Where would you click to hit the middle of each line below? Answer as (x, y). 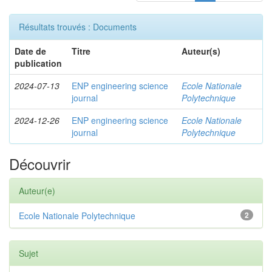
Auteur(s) (201, 51)
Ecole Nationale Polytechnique (77, 216)
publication (38, 63)
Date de (30, 51)
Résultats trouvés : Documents (78, 27)
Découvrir (40, 164)
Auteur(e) (37, 191)
